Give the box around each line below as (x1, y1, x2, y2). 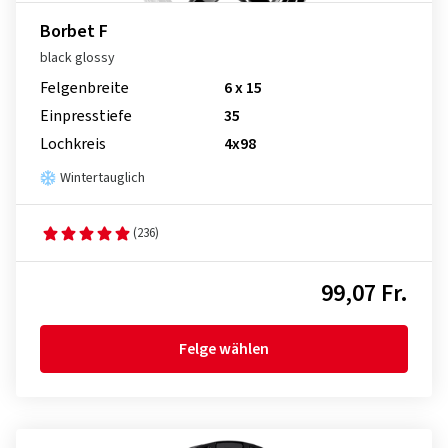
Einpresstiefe (40, 105, 132, 127)
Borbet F (40, 19, 108, 44)
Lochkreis (40, 133, 106, 155)
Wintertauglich (60, 168, 145, 188)
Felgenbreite (40, 77, 129, 99)
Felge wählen (179, 338, 269, 360)
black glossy (40, 48, 115, 68)
